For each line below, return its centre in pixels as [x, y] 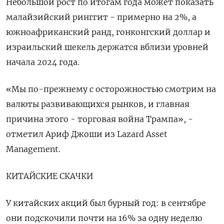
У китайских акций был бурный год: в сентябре [106, 203]
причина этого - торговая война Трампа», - [99, 119]
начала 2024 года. [43, 62]
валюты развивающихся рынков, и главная [98, 104]
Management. [33, 149]
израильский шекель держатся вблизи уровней [107, 47]
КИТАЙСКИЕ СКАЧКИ [49, 176]
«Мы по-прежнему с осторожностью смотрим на [111, 89]
